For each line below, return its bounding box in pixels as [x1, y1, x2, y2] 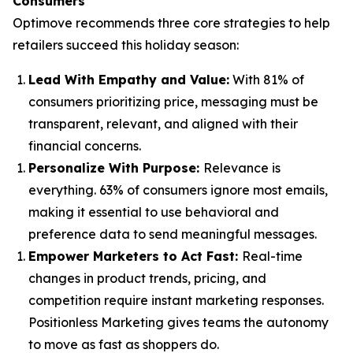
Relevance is [203, 160, 281, 176]
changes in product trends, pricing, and [28, 270, 266, 286]
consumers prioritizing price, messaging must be [28, 94, 318, 110]
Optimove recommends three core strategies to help [13, 15, 330, 31]
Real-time [242, 248, 303, 264]
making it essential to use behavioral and [28, 204, 279, 220]
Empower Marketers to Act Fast [28, 248, 235, 264]
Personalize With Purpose [28, 160, 196, 176]
